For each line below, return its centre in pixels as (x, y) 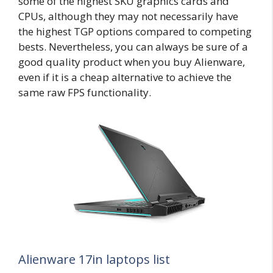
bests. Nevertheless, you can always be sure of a (133, 47)
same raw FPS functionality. (85, 92)
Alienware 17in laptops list (94, 260)
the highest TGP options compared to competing (135, 31)
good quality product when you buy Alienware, (132, 62)
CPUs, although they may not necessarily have (128, 16)
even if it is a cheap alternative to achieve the (125, 77)
